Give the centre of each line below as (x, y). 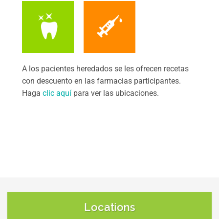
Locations (109, 207)
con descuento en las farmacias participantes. (101, 81)
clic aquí (57, 93)
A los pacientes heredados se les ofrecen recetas (105, 68)
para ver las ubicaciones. (115, 93)
